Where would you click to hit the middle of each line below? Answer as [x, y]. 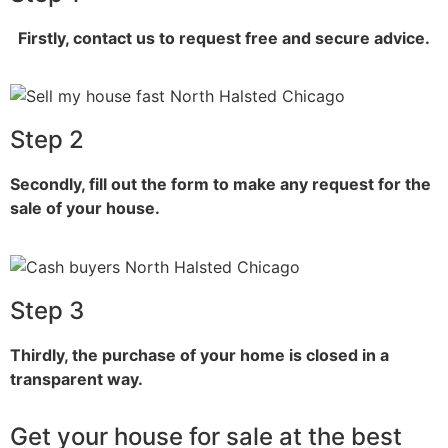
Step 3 [47, 310]
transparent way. [76, 378]
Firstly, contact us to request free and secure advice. [224, 37]
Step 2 [47, 140]
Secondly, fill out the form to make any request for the [220, 184]
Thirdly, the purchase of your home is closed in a [199, 354]
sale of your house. [85, 208]
